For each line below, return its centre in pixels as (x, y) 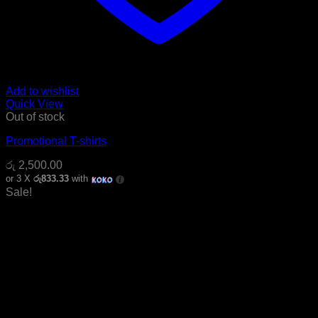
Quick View (34, 104)
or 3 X (20, 179)
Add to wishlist (42, 92)
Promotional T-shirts (56, 141)
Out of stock (35, 117)
